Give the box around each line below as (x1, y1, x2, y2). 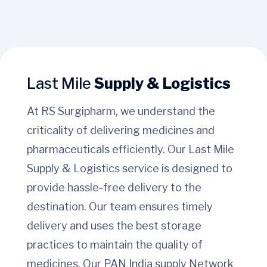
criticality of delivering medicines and (27, 124, 215, 137)
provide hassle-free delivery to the (27, 181, 201, 194)
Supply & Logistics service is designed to (27, 162, 232, 175)
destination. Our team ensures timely (27, 200, 213, 213)
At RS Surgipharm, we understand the (27, 105, 215, 118)
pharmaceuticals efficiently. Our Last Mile (27, 143, 234, 156)
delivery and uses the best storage (27, 219, 201, 232)
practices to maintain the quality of (27, 238, 203, 252)
